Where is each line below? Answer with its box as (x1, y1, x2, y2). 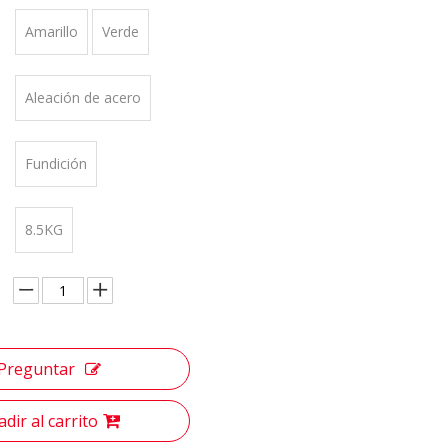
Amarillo (25, 22, 78, 41)
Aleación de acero (25, 88, 141, 107)
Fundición (25, 154, 87, 173)
